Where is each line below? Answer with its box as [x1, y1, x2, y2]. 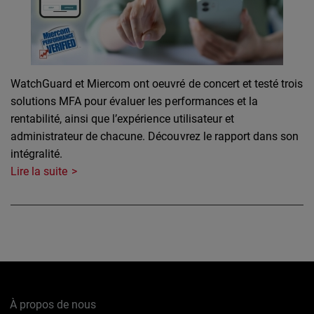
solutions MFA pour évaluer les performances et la [11, 95, 258, 109]
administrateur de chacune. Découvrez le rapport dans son [11, 130, 299, 144]
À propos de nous [10, 298, 97, 312]
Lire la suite [11, 165, 68, 179]
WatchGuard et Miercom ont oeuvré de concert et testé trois [11, 77, 303, 91]
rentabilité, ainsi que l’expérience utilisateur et [11, 112, 234, 126]
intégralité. [11, 147, 63, 161]
